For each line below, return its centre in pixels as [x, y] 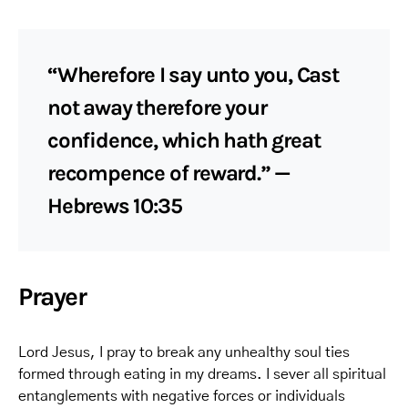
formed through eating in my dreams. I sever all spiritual [202, 374]
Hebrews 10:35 [115, 206]
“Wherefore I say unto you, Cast [193, 75]
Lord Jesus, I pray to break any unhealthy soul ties [184, 352]
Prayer [52, 296]
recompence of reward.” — [169, 173]
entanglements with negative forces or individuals [182, 396]
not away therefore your [157, 107]
